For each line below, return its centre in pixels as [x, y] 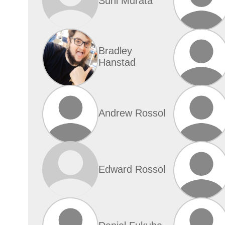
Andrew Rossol [132, 113]
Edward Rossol [132, 169]
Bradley [115, 51]
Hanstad [117, 62]
